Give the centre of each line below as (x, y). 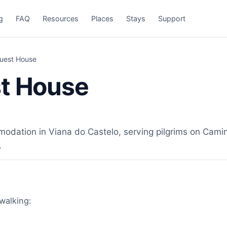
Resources (61, 18)
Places (103, 18)
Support (172, 18)
